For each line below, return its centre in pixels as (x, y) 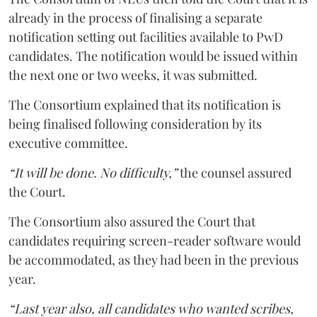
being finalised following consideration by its (135, 124)
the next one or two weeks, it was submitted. (133, 75)
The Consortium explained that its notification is (145, 105)
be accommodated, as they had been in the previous (154, 260)
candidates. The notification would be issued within (153, 56)
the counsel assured (234, 173)
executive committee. (68, 143)
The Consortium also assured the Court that (132, 221)
